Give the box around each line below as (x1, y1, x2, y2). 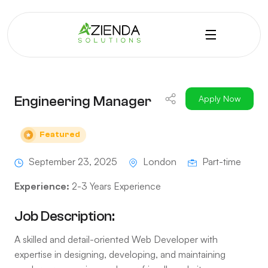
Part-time (200, 156, 241, 167)
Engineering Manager (14, 93, 151, 109)
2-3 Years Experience (69, 180, 161, 192)
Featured (39, 129, 80, 139)
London (141, 156, 179, 167)
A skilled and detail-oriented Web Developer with (14, 233, 218, 245)
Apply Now (199, 93, 240, 103)
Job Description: (14, 208, 115, 224)
